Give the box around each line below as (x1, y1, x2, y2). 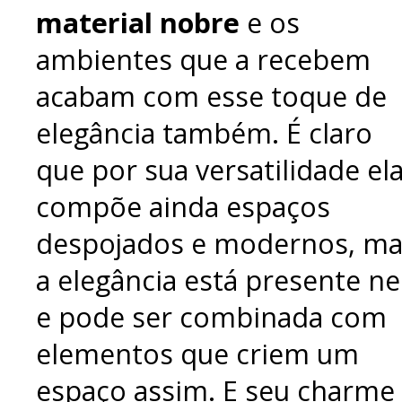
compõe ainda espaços (36, 188, 330, 225)
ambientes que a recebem (36, 40, 371, 78)
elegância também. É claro (36, 114, 372, 152)
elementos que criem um (36, 335, 359, 372)
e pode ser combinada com (36, 298, 387, 336)
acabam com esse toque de (36, 77, 387, 115)
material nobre (36, 4, 240, 41)
